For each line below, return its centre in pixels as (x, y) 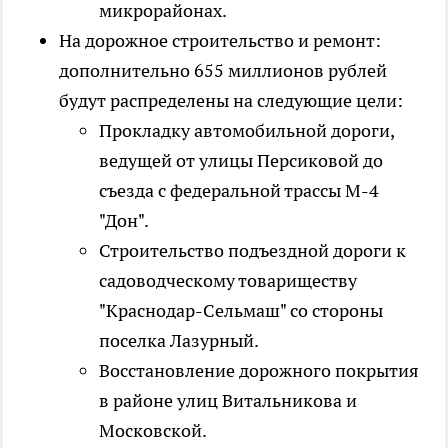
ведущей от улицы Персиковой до (241, 161)
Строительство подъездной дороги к (252, 251)
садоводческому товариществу (228, 281)
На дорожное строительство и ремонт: (220, 41)
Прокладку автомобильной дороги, (246, 131)
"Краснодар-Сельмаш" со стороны (241, 311)
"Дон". (124, 221)
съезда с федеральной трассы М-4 (239, 191)
